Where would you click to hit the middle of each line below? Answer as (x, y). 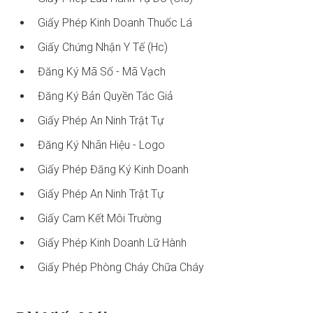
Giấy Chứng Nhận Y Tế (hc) (103, 47)
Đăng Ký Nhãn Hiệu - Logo (102, 145)
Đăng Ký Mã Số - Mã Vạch (102, 71)
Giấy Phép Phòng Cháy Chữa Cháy (121, 267)
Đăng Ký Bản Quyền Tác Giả (106, 96)
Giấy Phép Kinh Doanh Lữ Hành (112, 242)
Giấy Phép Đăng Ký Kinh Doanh (114, 169)
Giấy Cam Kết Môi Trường (100, 218)
